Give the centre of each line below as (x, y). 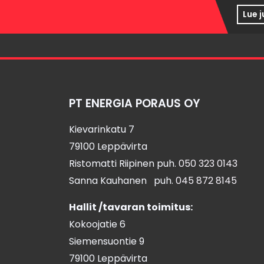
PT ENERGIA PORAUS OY (135, 103)
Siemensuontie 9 (107, 241)
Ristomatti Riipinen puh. (124, 164)
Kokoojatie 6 (97, 224)
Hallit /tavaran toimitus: (131, 207)
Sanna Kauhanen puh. (122, 181)
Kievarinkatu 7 (102, 129)
